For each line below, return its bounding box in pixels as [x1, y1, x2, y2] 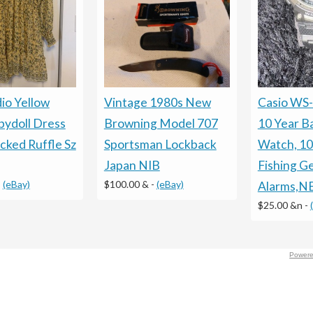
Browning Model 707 [103, 115, 218, 131]
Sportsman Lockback [103, 136, 217, 152]
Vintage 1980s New [103, 94, 211, 110]
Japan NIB [103, 157, 160, 173]
